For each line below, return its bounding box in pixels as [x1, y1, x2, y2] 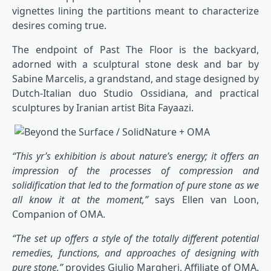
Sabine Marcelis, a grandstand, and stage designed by [12, 72, 259, 86]
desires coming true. [12, 19, 106, 33]
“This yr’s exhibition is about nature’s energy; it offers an [12, 149, 259, 163]
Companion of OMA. [12, 207, 105, 221]
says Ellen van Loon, [148, 193, 260, 207]
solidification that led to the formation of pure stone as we [12, 178, 259, 192]
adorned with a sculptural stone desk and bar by [12, 57, 259, 71]
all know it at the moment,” [12, 193, 149, 207]
